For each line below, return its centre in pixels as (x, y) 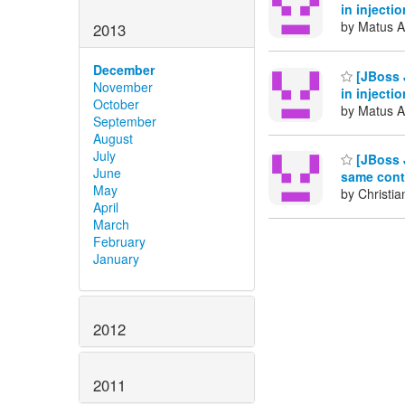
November (123, 87)
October (116, 104)
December (124, 70)
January (116, 259)
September (125, 122)
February (119, 242)
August (113, 139)
